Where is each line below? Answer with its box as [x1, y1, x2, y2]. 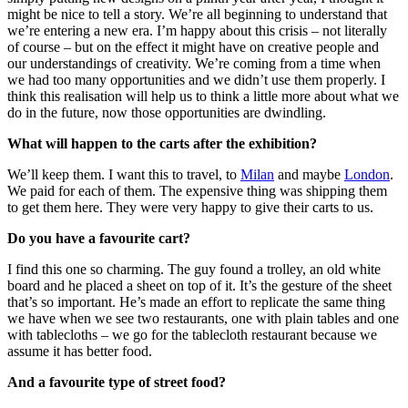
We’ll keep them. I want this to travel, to [7, 167, 240, 183]
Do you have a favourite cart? [7, 230, 190, 247]
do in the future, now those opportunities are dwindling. [7, 105, 326, 121]
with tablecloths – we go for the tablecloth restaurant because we [7, 327, 377, 343]
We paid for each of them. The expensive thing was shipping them [7, 183, 387, 199]
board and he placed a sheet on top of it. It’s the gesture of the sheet [7, 278, 392, 294]
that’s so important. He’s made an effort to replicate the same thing [7, 294, 385, 311]
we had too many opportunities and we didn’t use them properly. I [7, 72, 385, 88]
